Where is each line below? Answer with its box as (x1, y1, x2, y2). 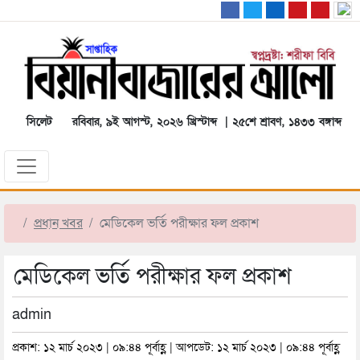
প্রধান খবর (34, 215, 83, 232)
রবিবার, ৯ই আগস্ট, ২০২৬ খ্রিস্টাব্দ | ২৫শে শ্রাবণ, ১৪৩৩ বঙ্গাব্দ (64, 114, 342, 129)
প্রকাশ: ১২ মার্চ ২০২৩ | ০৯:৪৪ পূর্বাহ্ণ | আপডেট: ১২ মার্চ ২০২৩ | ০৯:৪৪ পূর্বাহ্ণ (12, 340, 340, 355)
